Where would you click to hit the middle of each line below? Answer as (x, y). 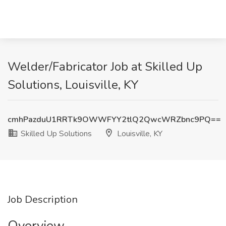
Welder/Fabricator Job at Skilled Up (105, 67)
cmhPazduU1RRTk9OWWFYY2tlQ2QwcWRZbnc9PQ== (114, 120)
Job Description (43, 200)
